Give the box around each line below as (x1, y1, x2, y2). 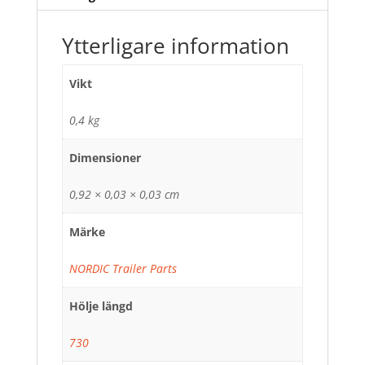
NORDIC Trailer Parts (69, 261, 177, 277)
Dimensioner (69, 150, 141, 166)
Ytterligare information (61, 31, 289, 61)
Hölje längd (69, 298, 133, 314)
